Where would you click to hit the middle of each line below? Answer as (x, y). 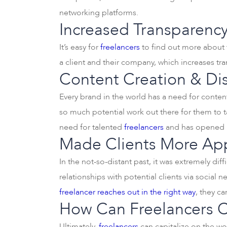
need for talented (92, 127)
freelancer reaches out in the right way (127, 192)
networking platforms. (99, 13)
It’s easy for (80, 47)
